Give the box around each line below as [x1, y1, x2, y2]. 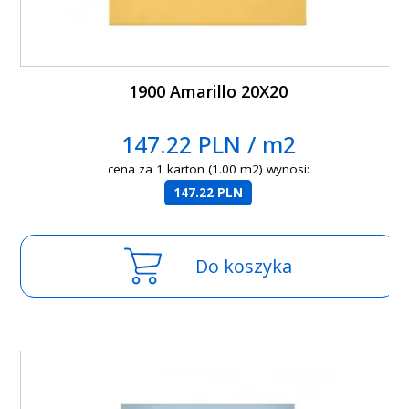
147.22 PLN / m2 [121, 129, 296, 161]
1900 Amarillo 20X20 [129, 80, 288, 103]
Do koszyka [195, 254, 293, 279]
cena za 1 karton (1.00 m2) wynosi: [107, 161, 309, 178]
